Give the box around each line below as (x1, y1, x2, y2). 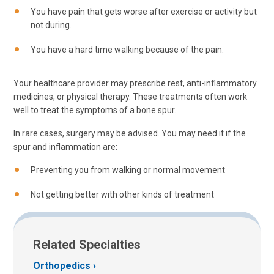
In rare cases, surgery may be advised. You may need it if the (13, 128, 246, 139)
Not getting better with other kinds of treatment (31, 189, 214, 199)
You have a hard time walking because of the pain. (31, 44, 224, 54)
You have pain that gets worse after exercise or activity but (31, 6, 257, 17)
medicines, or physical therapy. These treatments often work (13, 92, 247, 102)
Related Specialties (33, 237, 141, 253)
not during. (31, 20, 72, 30)
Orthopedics (33, 259, 91, 272)
